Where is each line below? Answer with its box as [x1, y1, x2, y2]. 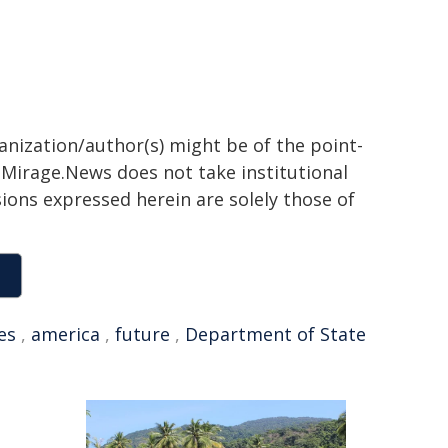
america [31, 322, 100, 346]
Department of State [185, 322, 366, 346]
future [115, 322, 170, 346]
